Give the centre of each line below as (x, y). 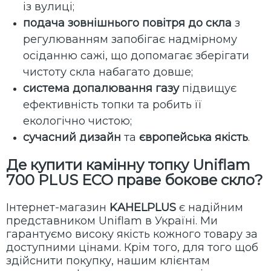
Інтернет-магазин (58, 208)
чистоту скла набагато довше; (108, 72)
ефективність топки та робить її (113, 105)
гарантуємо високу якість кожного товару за (132, 234)
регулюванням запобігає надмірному (130, 40)
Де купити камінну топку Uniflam (128, 165)
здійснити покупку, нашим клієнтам (108, 261)
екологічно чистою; (77, 121)
